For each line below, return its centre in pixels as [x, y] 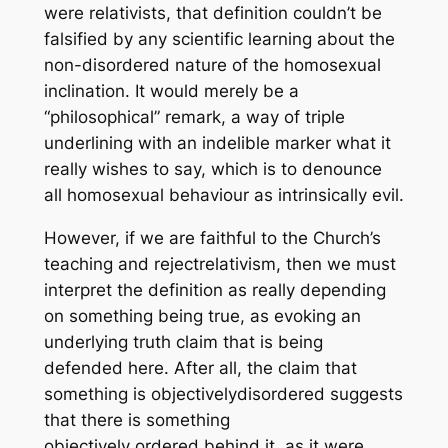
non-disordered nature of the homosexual [212, 65]
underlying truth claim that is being [183, 342]
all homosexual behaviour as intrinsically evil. [223, 195]
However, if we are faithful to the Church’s [212, 238]
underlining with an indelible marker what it [217, 143]
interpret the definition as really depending [214, 290]
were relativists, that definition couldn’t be [212, 13]
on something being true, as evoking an [202, 316]
